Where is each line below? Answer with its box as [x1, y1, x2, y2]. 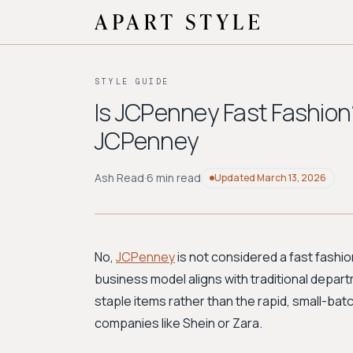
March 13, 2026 [257, 171, 326, 184]
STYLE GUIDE [95, 77, 169, 86]
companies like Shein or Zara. [95, 314, 262, 332]
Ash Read [95, 170, 144, 185]
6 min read [147, 170, 201, 185]
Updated [214, 171, 257, 184]
